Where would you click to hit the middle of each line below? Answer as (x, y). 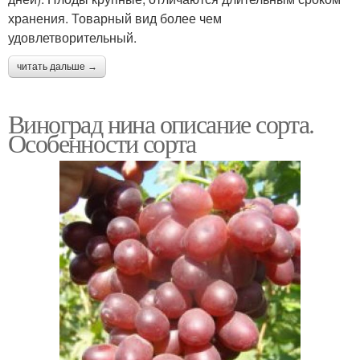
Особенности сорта (102, 143)
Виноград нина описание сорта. (161, 124)
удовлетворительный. (72, 38)
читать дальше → (57, 67)
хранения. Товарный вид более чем (115, 18)
